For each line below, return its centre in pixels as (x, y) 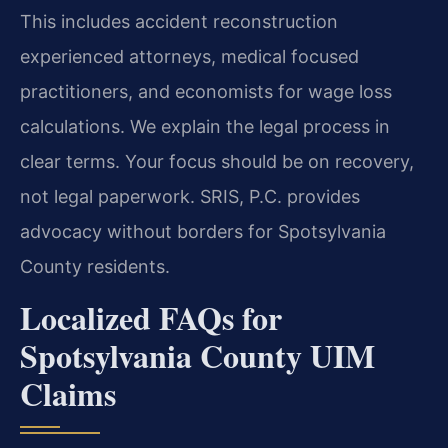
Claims (68, 393)
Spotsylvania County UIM (197, 355)
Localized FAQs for (151, 317)
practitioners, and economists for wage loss (206, 92)
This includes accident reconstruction (179, 22)
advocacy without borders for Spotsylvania (203, 232)
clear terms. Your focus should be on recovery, (217, 162)
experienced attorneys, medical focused (189, 57)
